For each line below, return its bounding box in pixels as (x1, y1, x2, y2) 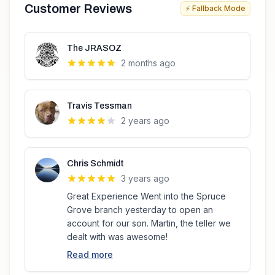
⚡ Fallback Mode (185, 4, 246, 13)
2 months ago (121, 58, 176, 68)
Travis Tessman (67, 101, 132, 110)
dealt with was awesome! (67, 231, 168, 242)
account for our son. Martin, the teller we (67, 218, 231, 228)
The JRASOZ (67, 44, 122, 53)
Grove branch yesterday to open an (67, 204, 213, 215)
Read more (67, 249, 113, 260)
